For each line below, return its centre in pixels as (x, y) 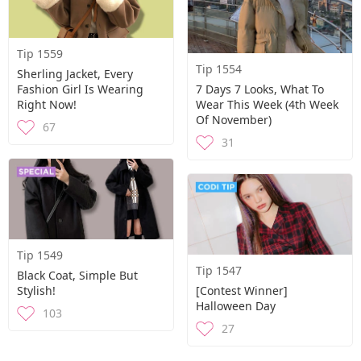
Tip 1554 (219, 68)
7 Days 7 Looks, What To (260, 89)
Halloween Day (236, 305)
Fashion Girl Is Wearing (80, 89)
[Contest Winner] (242, 290)
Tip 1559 (40, 53)
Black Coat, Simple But (77, 275)
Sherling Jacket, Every (75, 73)
